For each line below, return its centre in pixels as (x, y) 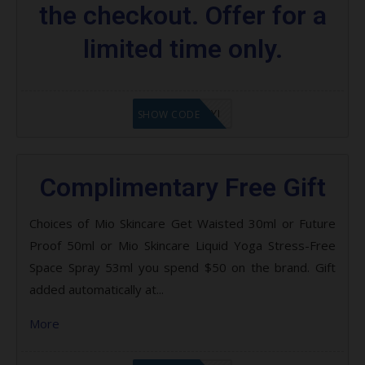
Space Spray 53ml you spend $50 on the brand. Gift (182, 267)
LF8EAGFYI (193, 113)
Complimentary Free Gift (182, 187)
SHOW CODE (168, 114)
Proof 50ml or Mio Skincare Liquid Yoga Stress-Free (182, 245)
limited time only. (182, 48)
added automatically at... (97, 289)
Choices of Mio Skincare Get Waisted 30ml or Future (182, 223)
